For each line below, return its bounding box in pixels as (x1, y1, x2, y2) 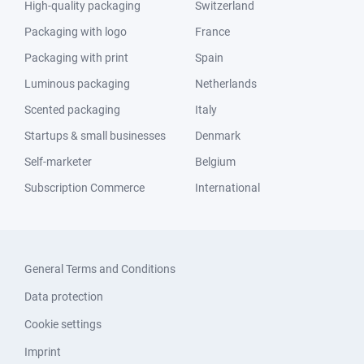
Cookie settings (24, 318, 102, 331)
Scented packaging (24, 103, 120, 116)
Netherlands (195, 77, 257, 90)
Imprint (24, 345, 61, 358)
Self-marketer (24, 155, 92, 168)
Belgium (195, 155, 236, 168)
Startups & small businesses (24, 129, 166, 142)
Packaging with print (24, 51, 128, 64)
